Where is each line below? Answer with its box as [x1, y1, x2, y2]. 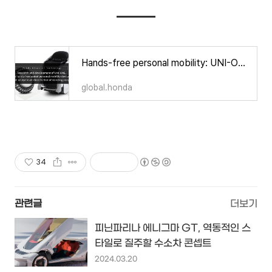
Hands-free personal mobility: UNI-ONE [238, 57, 245, 69]
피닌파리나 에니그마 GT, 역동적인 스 [95, 222, 251, 234]
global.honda [81, 83, 132, 93]
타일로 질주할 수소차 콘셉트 [95, 237, 211, 250]
